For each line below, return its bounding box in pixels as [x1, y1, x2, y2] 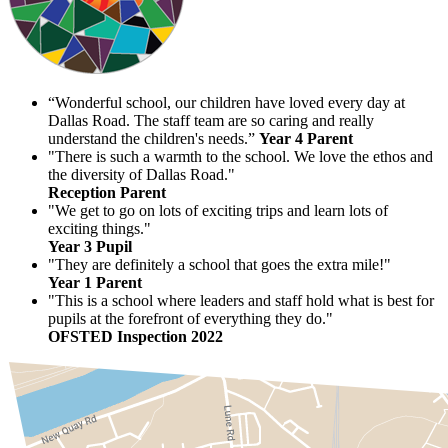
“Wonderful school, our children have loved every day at [48, 93, 405, 111]
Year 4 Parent [259, 129, 353, 147]
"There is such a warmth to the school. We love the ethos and [48, 147, 433, 165]
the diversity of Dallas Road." [48, 165, 235, 183]
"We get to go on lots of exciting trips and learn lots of [48, 201, 388, 219]
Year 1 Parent [48, 273, 142, 291]
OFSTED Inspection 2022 [48, 327, 223, 345]
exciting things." [48, 219, 151, 237]
